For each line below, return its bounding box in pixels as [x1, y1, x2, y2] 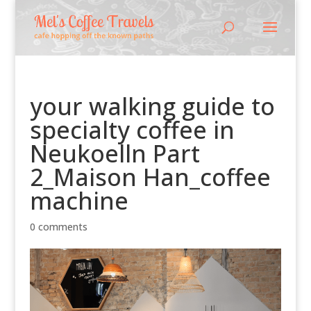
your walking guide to [29, 90, 275, 122]
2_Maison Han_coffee [29, 161, 271, 193]
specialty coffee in [29, 114, 235, 146]
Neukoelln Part [29, 137, 200, 169]
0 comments [29, 220, 87, 233]
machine [29, 185, 128, 217]
